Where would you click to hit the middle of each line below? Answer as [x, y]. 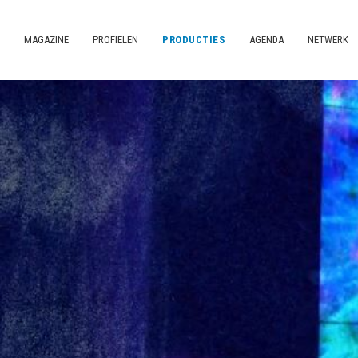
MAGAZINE [46, 40]
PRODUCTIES [194, 40]
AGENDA [267, 40]
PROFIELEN [115, 40]
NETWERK [328, 40]
